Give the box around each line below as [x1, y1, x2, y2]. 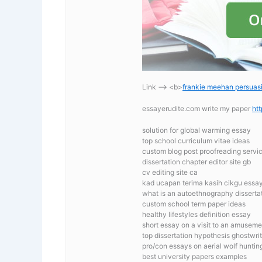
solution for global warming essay [142, 126, 251, 135]
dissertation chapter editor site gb [142, 157, 251, 167]
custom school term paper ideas [142, 199, 246, 209]
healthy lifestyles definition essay [142, 210, 251, 219]
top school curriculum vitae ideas [142, 136, 250, 146]
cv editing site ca [142, 168, 198, 177]
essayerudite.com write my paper [142, 104, 252, 113]
